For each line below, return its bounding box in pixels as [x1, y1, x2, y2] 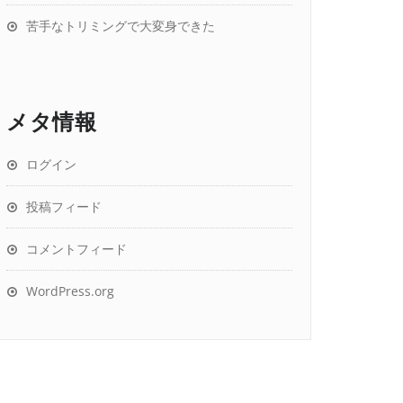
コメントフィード [26, 240, 127, 257]
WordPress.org [26, 282, 114, 300]
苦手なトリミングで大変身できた [26, 17, 215, 34]
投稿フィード [26, 198, 102, 215]
